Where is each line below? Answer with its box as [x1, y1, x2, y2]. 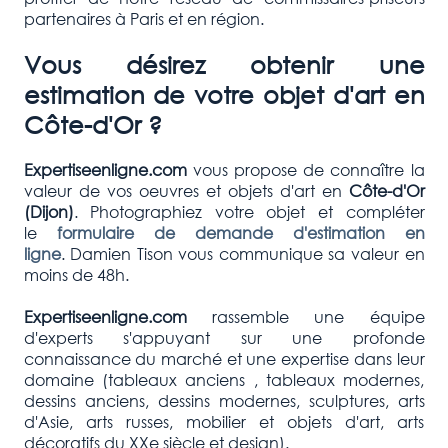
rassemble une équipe [186, 305, 425, 327]
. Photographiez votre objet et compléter [73, 200, 425, 222]
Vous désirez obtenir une [23, 48, 425, 79]
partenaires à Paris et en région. [23, 7, 264, 29]
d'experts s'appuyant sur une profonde [23, 326, 425, 348]
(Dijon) [23, 200, 74, 222]
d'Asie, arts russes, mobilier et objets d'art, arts [23, 410, 425, 432]
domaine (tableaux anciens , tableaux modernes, [23, 368, 425, 390]
